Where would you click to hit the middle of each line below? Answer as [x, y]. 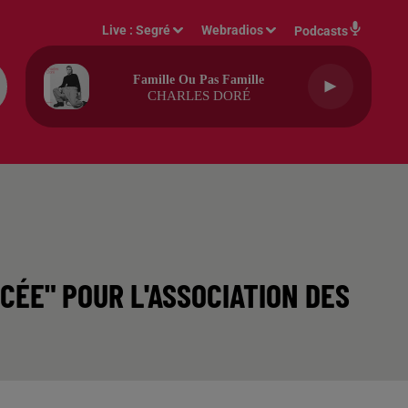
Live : [119, 30]
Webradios [233, 30]
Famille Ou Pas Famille [199, 80]
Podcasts [321, 31]
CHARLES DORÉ [199, 96]
